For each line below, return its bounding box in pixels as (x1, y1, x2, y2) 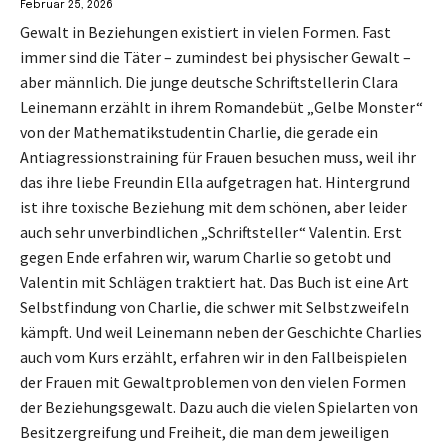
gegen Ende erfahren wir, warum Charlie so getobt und (20, 246, 391, 267)
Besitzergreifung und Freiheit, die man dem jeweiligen (20, 421, 389, 442)
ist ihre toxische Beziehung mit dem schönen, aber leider (20, 196, 407, 217)
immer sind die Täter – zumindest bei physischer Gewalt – (20, 46, 411, 67)
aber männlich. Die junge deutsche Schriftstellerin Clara (20, 71, 398, 92)
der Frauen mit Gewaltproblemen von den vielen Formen (20, 371, 406, 392)
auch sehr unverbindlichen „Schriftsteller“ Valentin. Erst (20, 221, 402, 242)
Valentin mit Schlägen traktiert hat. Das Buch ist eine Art (20, 271, 409, 292)
